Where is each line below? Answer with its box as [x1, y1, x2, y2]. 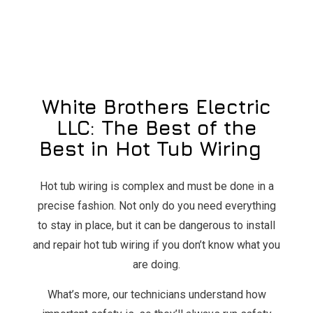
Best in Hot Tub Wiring [39, 136, 274, 160]
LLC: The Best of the [56, 115, 257, 139]
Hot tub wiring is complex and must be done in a [39, 179, 274, 193]
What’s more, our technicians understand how [47, 287, 266, 301]
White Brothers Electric [42, 94, 271, 118]
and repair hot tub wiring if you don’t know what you [33, 238, 280, 252]
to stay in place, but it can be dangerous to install [38, 218, 275, 232]
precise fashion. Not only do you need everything [37, 198, 276, 212]
